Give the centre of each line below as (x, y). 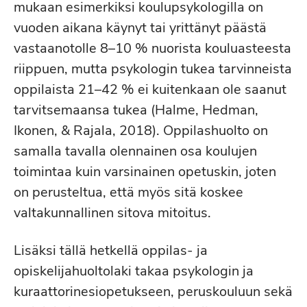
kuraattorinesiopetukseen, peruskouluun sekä (153, 292)
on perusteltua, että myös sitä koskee (128, 192)
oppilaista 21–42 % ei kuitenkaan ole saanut (150, 89)
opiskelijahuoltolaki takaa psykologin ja (134, 271)
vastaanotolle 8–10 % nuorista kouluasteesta (152, 48)
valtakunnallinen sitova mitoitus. (112, 213)
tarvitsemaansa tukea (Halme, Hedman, (136, 110)
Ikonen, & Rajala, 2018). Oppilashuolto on (141, 131)
